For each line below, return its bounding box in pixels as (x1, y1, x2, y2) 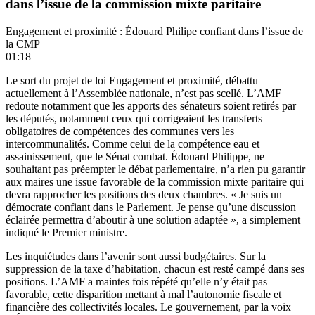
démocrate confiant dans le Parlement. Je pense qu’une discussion (6, 200, 296, 213)
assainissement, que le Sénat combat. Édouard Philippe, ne (6, 150, 264, 162)
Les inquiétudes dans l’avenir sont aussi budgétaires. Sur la (6, 250, 266, 262)
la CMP (6, 37, 40, 50)
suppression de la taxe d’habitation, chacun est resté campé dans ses (6, 262, 304, 275)
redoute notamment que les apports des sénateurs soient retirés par (6, 99, 296, 112)
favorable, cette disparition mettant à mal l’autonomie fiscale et (6, 288, 281, 300)
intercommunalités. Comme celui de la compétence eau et (6, 137, 259, 150)
